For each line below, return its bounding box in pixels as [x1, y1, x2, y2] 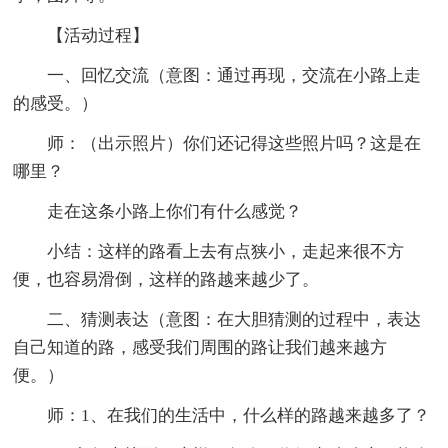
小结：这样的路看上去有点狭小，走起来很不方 [47, 241, 405, 261]
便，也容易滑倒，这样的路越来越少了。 [13, 269, 320, 289]
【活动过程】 [47, 25, 150, 45]
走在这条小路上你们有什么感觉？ [47, 201, 303, 221]
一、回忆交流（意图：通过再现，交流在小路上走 [47, 65, 422, 85]
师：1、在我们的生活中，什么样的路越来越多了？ [47, 405, 431, 425]
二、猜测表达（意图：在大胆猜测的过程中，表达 [47, 309, 422, 329]
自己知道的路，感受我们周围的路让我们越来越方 [13, 337, 388, 357]
